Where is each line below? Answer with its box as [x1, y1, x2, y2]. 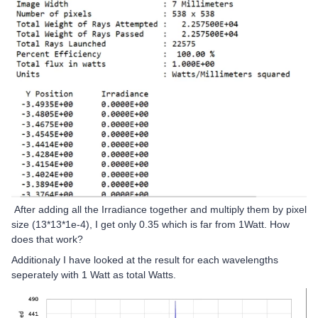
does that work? [11, 234, 83, 246]
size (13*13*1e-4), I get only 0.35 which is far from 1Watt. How [11, 219, 290, 231]
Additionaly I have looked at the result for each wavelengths [11, 254, 278, 266]
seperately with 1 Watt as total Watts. [11, 269, 179, 281]
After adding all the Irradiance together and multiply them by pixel [11, 204, 307, 216]
